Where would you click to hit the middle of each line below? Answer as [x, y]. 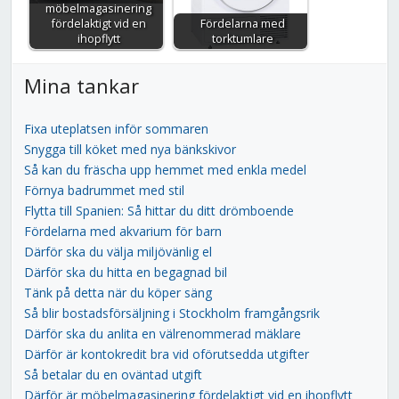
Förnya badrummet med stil [104, 191]
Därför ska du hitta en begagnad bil [125, 273]
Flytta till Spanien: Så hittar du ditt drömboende [159, 211]
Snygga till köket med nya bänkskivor [130, 150]
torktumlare [243, 39]
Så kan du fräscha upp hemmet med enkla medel [165, 170]
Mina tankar [81, 86]
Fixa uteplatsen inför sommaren [116, 129]
